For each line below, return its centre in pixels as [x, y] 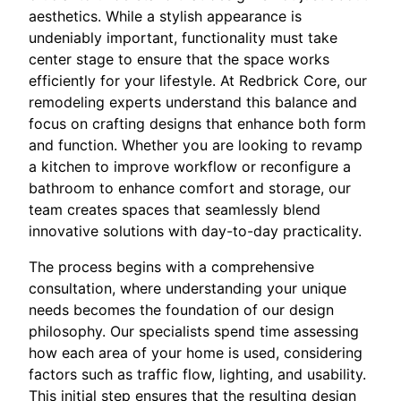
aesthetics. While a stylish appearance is [165, 16]
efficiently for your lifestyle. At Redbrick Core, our [198, 80]
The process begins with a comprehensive [171, 266]
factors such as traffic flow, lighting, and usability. [197, 374]
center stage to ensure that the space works [179, 59]
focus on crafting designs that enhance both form [197, 123]
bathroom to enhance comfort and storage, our [190, 188]
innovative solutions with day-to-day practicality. [195, 230]
